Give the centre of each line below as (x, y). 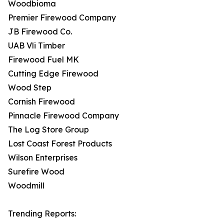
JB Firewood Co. (40, 32)
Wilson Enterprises (43, 158)
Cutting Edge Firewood (53, 74)
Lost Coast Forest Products (60, 144)
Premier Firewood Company (62, 18)
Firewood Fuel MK (43, 60)
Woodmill (26, 186)
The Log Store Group (48, 130)
